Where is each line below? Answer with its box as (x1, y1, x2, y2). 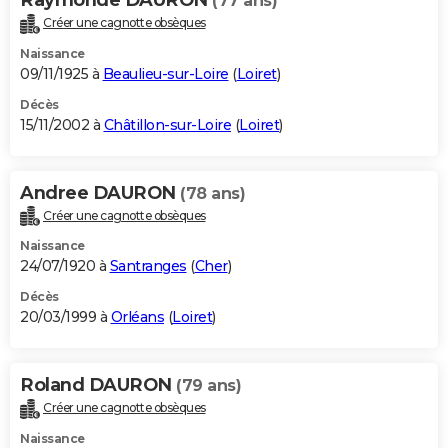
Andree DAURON (20, 181, 180, 204)
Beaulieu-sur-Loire (102, 64, 229, 83)
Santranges (109, 257, 187, 276)
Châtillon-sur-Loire (103, 115, 231, 134)
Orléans (110, 308, 164, 327)
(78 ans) (180, 183, 245, 203)
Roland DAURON (20, 374, 176, 397)
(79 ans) (176, 376, 241, 396)
